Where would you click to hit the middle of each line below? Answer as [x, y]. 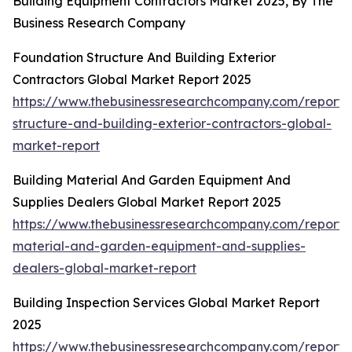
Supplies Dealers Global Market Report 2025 [147, 202]
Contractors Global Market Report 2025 [132, 80]
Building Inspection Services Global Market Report [166, 303]
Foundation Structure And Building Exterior [144, 58]
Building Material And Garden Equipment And [152, 180]
